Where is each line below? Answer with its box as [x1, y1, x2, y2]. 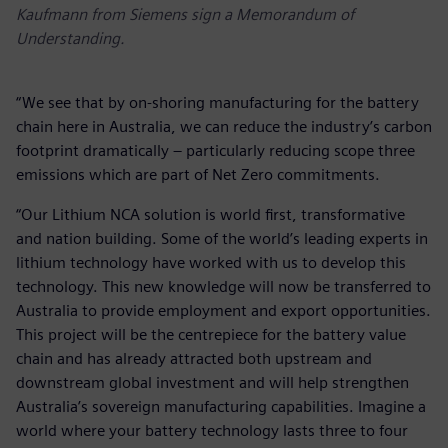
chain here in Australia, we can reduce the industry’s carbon [16, 117, 432, 137]
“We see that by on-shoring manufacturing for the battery [16, 93, 419, 113]
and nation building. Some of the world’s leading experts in [16, 229, 428, 249]
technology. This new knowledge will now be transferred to [16, 277, 431, 297]
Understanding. [16, 29, 125, 49]
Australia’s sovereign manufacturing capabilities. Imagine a [16, 397, 426, 417]
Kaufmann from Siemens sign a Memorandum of [16, 5, 354, 25]
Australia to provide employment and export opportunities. [16, 301, 431, 321]
